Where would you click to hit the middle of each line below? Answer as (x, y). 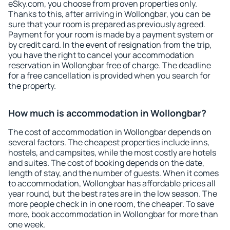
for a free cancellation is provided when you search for (109, 75)
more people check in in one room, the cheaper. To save (111, 204)
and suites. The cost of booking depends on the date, (106, 163)
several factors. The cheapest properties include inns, (109, 142)
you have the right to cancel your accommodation (101, 55)
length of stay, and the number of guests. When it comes (113, 173)
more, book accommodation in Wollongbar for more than (113, 214)
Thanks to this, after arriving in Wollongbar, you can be (109, 14)
